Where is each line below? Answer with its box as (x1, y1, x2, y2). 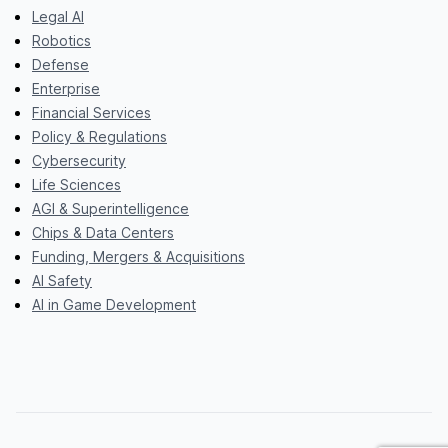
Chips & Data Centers (32, 223, 174, 241)
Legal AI (32, 7, 84, 25)
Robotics (32, 31, 91, 49)
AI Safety (32, 271, 92, 289)
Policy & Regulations (32, 127, 167, 145)
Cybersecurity (32, 151, 126, 169)
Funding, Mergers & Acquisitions (32, 247, 245, 265)
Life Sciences (32, 175, 121, 193)
